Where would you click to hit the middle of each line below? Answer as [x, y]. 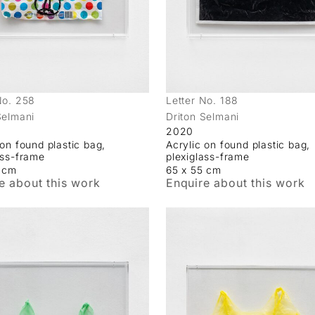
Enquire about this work [236, 183]
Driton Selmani [203, 117]
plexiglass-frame [208, 157]
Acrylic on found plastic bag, [238, 145]
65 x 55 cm [194, 170]
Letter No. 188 [202, 101]
